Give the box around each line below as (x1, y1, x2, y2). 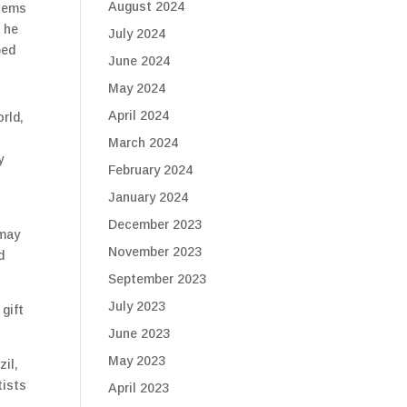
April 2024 (108, 108, 170, 123)
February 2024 (108, 163, 194, 177)
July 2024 (108, 26, 166, 41)
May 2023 (108, 353, 166, 368)
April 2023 (108, 381, 170, 395)
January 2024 (108, 190, 189, 204)
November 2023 (108, 244, 203, 259)
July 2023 (108, 299, 166, 313)
